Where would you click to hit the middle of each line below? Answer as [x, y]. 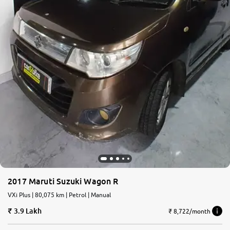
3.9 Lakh [27, 211]
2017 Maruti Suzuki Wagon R [63, 181]
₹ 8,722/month [189, 211]
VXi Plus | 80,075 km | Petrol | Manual [59, 195]
